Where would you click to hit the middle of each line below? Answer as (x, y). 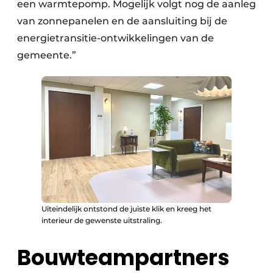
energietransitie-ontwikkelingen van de (115, 38)
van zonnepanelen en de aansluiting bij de (122, 21)
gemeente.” (47, 55)
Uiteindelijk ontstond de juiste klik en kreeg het (126, 208)
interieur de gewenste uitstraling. (102, 220)
